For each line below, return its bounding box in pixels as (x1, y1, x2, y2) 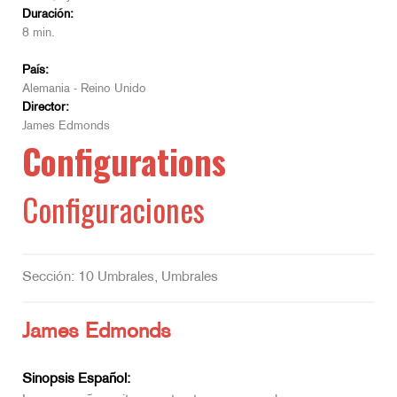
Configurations (22, 135, 226, 186)
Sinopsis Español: (22, 372, 130, 386)
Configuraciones (22, 185, 205, 232)
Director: (22, 101, 69, 113)
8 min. (22, 27, 55, 39)
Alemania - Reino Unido (22, 82, 146, 95)
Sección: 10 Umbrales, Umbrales (22, 270, 218, 284)
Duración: (22, 8, 74, 20)
